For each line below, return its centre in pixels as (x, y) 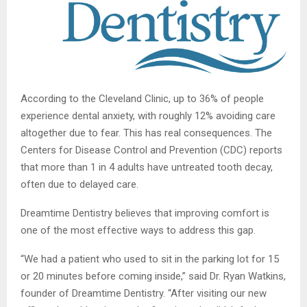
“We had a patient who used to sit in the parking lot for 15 (150, 259)
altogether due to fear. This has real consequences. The (146, 133)
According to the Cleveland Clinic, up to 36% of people (142, 99)
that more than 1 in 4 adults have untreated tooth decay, (147, 168)
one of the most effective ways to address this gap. (138, 231)
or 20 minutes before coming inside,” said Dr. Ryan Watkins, (153, 277)
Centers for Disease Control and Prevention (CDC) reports (151, 150)
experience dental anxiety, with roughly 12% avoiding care (148, 116)
